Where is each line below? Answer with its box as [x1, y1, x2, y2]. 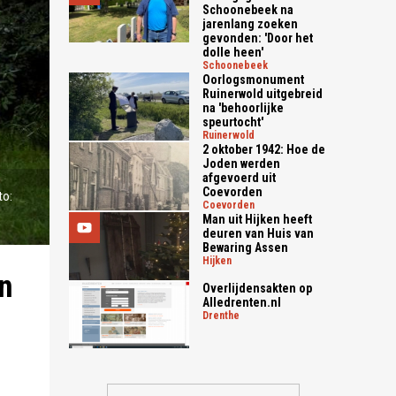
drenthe [209, 308, 240, 322]
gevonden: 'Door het [202, 31, 314, 45]
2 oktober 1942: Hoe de [202, 142, 326, 156]
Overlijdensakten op [202, 280, 313, 295]
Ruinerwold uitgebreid [202, 87, 324, 101]
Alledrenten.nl [202, 294, 282, 309]
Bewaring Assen [202, 240, 289, 255]
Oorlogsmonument [202, 72, 305, 87]
